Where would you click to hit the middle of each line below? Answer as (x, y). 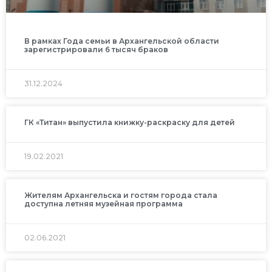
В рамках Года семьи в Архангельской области (122, 41)
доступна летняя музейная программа (104, 204)
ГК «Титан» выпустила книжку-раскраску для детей (130, 123)
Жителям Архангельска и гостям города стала (121, 195)
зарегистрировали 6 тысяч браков (96, 50)
